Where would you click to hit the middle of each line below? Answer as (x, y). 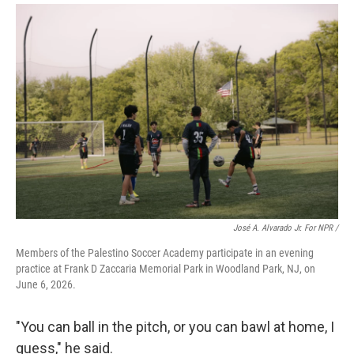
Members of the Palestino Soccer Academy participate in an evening (165, 253)
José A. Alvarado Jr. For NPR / (286, 228)
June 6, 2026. (46, 284)
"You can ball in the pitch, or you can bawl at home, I (175, 327)
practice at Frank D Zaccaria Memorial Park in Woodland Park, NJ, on (166, 269)
